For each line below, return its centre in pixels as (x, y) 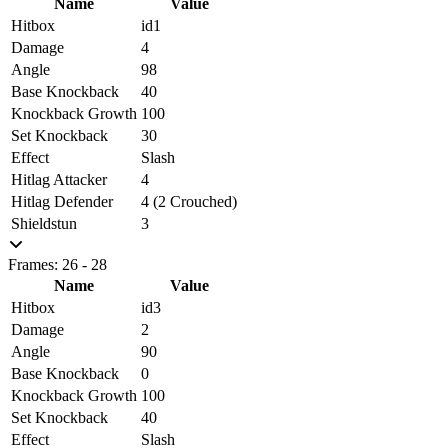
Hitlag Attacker (59, 179)
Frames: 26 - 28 (57, 264)
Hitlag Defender (62, 201)
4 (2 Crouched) (189, 201)
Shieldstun (44, 223)
